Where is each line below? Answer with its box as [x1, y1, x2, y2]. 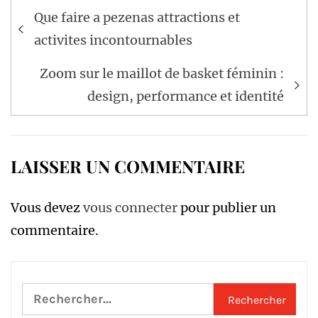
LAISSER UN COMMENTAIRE [11, 154, 245, 177]
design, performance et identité [87, 87, 284, 104]
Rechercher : [21, 285, 100, 302]
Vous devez [11, 199, 83, 216]
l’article [11, 42, 85, 71]
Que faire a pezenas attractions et [34, 9, 240, 26]
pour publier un [177, 199, 276, 216]
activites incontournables [34, 31, 192, 48]
